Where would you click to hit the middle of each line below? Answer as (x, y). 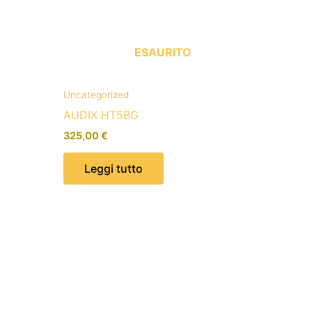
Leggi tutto (114, 168)
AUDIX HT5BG (101, 115)
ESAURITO (163, 52)
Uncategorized (96, 94)
